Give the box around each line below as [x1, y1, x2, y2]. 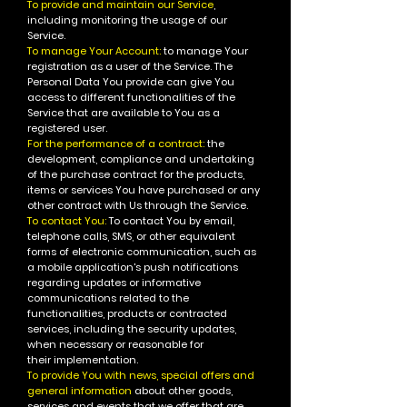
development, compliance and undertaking [27, 152, 254, 166]
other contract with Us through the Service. [27, 198, 248, 213]
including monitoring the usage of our [27, 13, 227, 27]
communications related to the [27, 291, 189, 305]
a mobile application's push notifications [27, 260, 238, 274]
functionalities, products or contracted [27, 306, 227, 321]
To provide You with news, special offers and [27, 368, 254, 382]
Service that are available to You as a [27, 105, 220, 120]
